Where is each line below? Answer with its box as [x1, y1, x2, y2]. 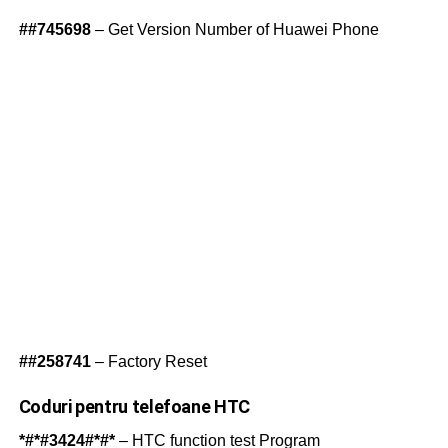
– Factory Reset [90, 353, 207, 371]
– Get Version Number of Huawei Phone [90, 21, 379, 39]
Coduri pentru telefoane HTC [18, 396, 250, 418]
